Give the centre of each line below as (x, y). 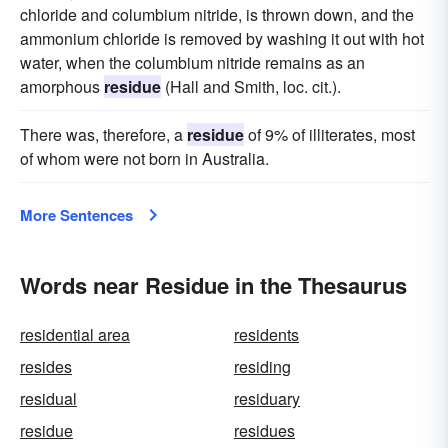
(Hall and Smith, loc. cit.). (251, 86)
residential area (75, 334)
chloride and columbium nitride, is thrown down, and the (217, 14)
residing (262, 366)
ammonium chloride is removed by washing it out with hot (222, 38)
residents (266, 334)
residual (48, 398)
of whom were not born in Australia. (144, 158)
